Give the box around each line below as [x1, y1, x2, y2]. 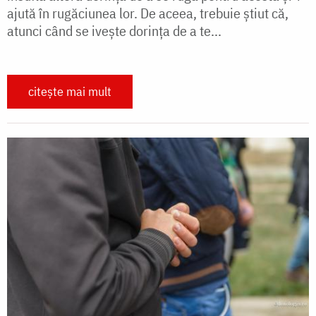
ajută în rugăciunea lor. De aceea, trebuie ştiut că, [7, 3, 288, 23]
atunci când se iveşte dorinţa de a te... [7, 20, 221, 40]
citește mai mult [28, 83, 111, 99]
